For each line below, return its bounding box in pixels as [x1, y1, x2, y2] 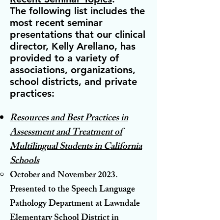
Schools [10, 153, 39, 170]
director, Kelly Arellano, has [10, 40, 136, 52]
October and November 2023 [10, 167, 115, 184]
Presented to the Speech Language [10, 182, 135, 198]
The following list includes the [10, 4, 145, 17]
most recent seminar [10, 16, 103, 28]
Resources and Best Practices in [10, 110, 128, 127]
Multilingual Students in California [10, 138, 142, 156]
